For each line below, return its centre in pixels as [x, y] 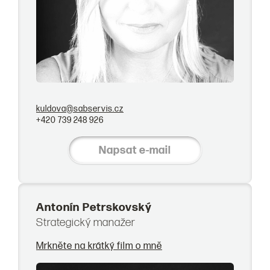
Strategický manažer [86, 222]
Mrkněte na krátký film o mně [99, 246]
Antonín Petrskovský [94, 207]
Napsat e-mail [135, 150]
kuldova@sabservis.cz [80, 108]
